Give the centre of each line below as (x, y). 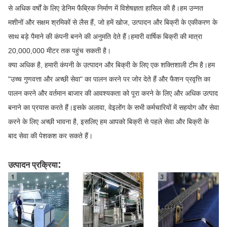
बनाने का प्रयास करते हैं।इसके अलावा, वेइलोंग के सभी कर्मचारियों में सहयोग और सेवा (113, 107)
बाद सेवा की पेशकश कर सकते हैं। (50, 136)
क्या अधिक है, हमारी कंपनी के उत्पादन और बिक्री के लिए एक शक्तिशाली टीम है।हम (111, 65)
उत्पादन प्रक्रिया (33, 165)
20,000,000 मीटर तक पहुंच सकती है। (60, 50)
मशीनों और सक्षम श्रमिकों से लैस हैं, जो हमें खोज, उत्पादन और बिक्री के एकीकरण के (113, 22)
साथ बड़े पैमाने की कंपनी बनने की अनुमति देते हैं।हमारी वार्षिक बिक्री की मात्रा (105, 36)
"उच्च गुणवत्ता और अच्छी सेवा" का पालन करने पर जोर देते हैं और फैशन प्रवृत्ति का (109, 79)
